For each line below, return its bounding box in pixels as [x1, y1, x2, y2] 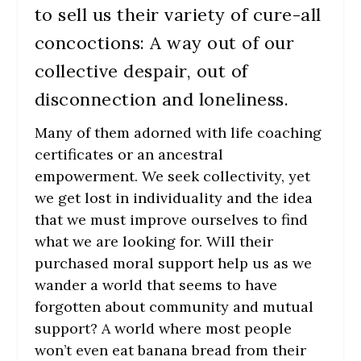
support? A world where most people [34, 318, 292, 338]
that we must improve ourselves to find [34, 210, 308, 229]
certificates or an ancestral [34, 144, 223, 164]
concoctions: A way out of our [34, 31, 295, 54]
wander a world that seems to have [34, 275, 277, 294]
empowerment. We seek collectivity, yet [34, 166, 310, 185]
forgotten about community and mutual [34, 297, 313, 316]
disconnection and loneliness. [34, 87, 289, 110]
